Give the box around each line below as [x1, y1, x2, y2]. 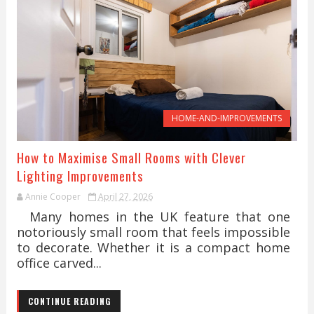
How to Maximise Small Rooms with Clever [16, 147, 246, 167]
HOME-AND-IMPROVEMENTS [172, 112, 282, 124]
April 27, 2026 [97, 191, 153, 203]
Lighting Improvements [16, 165, 144, 185]
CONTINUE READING [27, 295, 111, 307]
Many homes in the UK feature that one [16, 208, 291, 225]
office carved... [16, 254, 102, 271]
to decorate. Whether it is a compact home [16, 239, 291, 256]
